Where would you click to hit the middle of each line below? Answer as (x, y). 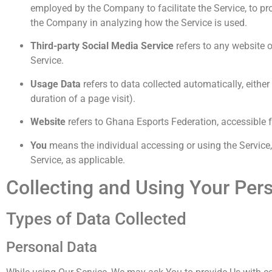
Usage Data (56, 84)
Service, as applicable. (78, 160)
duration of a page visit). (83, 98)
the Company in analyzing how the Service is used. (139, 23)
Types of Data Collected (96, 219)
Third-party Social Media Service (102, 46)
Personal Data (52, 247)
